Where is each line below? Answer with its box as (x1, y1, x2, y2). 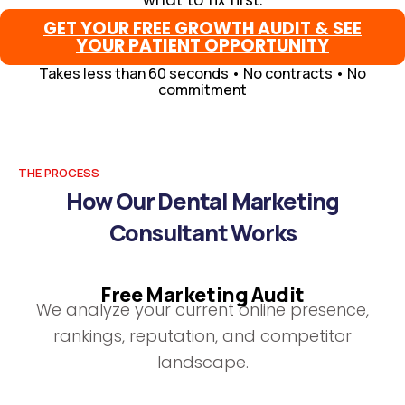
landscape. (156, 351, 249, 373)
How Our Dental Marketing (65, 185, 340, 217)
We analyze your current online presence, (36, 298, 369, 321)
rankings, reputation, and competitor (53, 325, 352, 347)
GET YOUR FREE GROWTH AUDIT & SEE (43, 16, 362, 41)
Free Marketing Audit (100, 281, 305, 308)
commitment (158, 80, 247, 99)
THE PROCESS (18, 165, 99, 181)
